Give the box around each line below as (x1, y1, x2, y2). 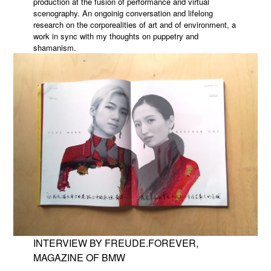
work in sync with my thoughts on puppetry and (33, 30, 198, 42)
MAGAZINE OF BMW (33, 250, 125, 264)
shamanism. (33, 41, 76, 53)
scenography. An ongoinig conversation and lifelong (33, 7, 213, 19)
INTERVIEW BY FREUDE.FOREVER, (33, 235, 198, 250)
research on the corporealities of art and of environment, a (33, 18, 236, 30)
